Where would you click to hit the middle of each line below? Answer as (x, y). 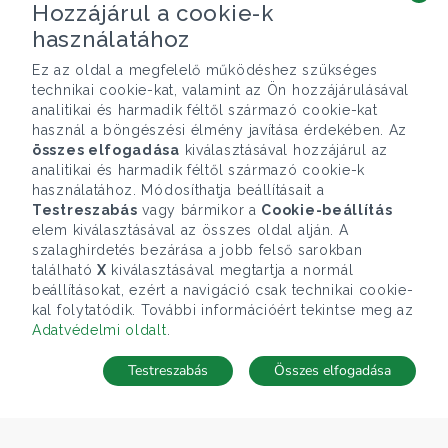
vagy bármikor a (199, 210)
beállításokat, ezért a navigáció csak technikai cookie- (223, 290)
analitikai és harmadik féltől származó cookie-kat (205, 110)
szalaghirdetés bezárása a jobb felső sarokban (197, 250)
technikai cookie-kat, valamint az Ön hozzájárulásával (221, 90)
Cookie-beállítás (327, 210)
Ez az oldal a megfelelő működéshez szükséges (205, 70)
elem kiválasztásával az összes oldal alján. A (190, 230)
